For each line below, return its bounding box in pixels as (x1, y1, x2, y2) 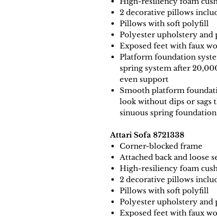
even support (120, 75, 169, 84)
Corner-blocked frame (120, 141, 202, 151)
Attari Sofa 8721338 (110, 130, 185, 140)
